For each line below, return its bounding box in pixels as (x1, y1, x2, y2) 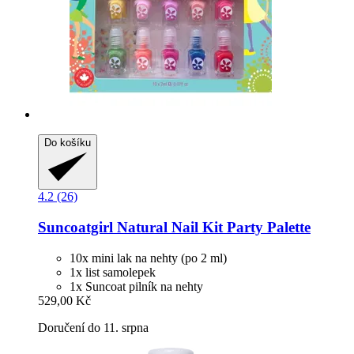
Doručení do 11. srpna (38, 320, 149, 334)
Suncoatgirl (38, 219, 113, 236)
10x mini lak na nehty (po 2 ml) (70, 250, 227, 265)
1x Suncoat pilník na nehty (70, 279, 203, 293)
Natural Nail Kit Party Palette (113, 219, 311, 236)
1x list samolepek (70, 265, 156, 279)
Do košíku (44, 137, 91, 149)
